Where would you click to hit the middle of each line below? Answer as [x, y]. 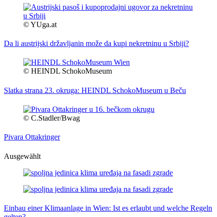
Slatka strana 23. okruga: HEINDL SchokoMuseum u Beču [95, 90]
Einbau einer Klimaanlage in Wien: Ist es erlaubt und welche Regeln [108, 208]
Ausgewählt [22, 156]
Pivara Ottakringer [32, 137]
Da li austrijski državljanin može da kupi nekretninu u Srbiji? [96, 44]
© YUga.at [40, 24]
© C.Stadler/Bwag [52, 118]
